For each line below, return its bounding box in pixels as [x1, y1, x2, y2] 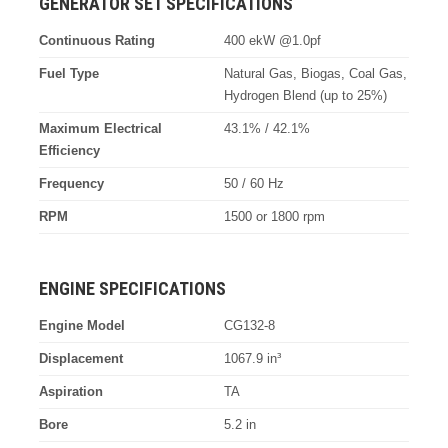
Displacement [38, 350, 123, 366]
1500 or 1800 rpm [224, 208, 325, 224]
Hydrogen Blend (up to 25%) [224, 87, 387, 103]
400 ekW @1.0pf [224, 32, 321, 48]
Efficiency [38, 142, 100, 158]
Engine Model [38, 317, 125, 333]
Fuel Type [38, 65, 99, 81]
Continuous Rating [38, 32, 155, 48]
